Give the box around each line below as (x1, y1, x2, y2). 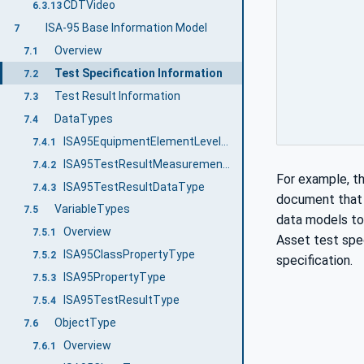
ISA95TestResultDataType (63, 180, 206, 193)
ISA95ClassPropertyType (63, 248, 196, 262)
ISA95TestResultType (63, 293, 180, 307)
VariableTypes (54, 202, 130, 216)
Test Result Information (54, 89, 180, 102)
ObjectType (54, 316, 116, 330)
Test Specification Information (54, 66, 223, 80)
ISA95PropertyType (63, 271, 167, 284)
